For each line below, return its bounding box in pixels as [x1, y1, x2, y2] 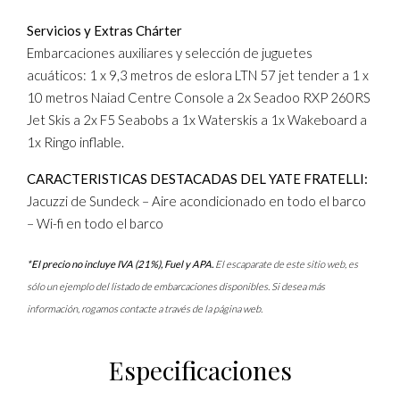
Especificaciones [108, 354, 292, 387]
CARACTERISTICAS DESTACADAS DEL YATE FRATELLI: [27, 171, 368, 187]
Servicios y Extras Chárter [27, 22, 182, 38]
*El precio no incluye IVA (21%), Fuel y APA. [27, 257, 213, 270]
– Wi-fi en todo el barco [27, 215, 163, 231]
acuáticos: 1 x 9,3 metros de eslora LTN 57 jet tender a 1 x [27, 67, 369, 83]
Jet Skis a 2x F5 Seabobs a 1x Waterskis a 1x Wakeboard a [27, 112, 367, 128]
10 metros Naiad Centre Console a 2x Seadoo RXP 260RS [27, 89, 371, 105]
